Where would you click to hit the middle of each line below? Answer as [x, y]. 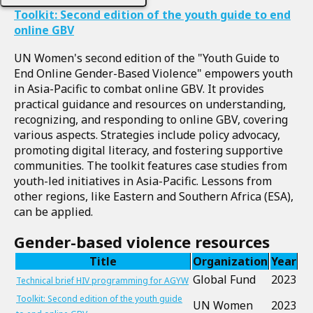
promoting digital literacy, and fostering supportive [148, 150]
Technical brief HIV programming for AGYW [102, 281]
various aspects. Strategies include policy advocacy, [147, 135]
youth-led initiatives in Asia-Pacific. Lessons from [143, 181]
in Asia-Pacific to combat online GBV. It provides [139, 89]
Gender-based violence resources [142, 242]
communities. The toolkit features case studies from [151, 166]
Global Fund [224, 279]
